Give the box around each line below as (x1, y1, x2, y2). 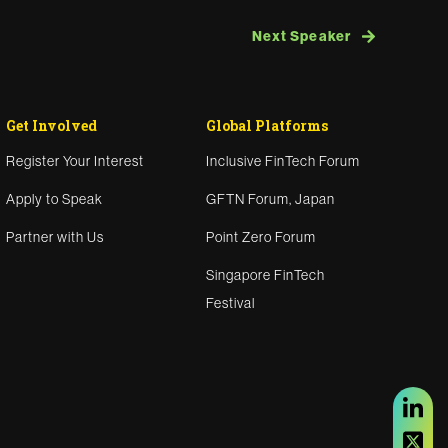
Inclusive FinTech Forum (206, 152, 360, 170)
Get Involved (6, 116, 97, 135)
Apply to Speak (6, 190, 103, 208)
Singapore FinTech (206, 266, 325, 284)
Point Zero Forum (206, 228, 316, 246)
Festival (206, 294, 255, 312)
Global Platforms (206, 116, 328, 135)
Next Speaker (251, 27, 351, 45)
